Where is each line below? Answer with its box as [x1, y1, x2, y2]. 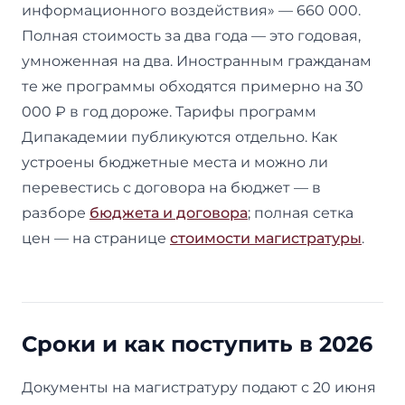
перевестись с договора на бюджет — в [22, 178, 321, 196]
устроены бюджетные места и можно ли [22, 153, 328, 171]
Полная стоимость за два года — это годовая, [22, 26, 361, 44]
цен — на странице [22, 229, 170, 247]
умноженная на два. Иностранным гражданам [22, 52, 372, 70]
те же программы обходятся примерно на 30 [22, 77, 363, 95]
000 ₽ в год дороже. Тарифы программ [22, 102, 316, 120]
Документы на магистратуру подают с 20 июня [22, 378, 376, 396]
